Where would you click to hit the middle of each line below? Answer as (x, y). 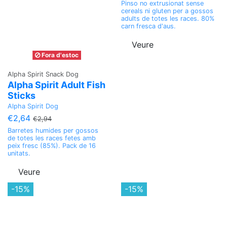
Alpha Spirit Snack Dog (43, 74)
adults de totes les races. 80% (168, 18)
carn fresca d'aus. (148, 26)
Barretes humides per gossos (53, 130)
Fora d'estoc (59, 55)
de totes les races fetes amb (52, 138)
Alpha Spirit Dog (33, 106)
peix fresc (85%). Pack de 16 (52, 145)
